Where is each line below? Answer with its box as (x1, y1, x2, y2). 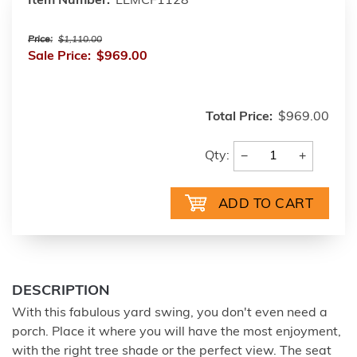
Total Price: (206, 111, 273, 124)
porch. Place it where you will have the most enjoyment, (12, 326, 341, 339)
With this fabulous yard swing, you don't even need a (12, 307, 328, 320)
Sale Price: (28, 50, 91, 63)
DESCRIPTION (12, 284, 110, 299)
